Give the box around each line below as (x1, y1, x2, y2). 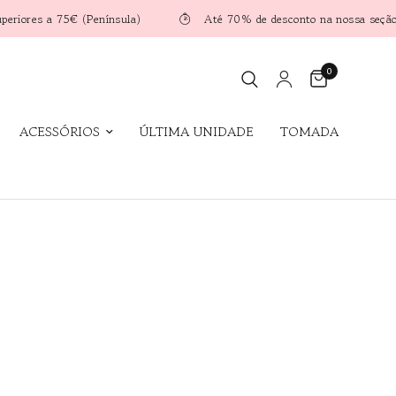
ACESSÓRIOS (19, 122, 100, 141)
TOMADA (279, 122, 339, 141)
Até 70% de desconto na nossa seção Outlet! (128, 10, 362, 27)
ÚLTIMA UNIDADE (139, 122, 254, 141)
